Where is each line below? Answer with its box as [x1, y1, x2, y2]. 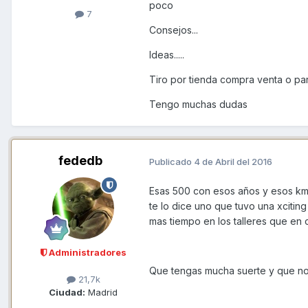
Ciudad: [49, 287, 85, 298]
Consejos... [149, 24, 198, 36]
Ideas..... [149, 49, 184, 61]
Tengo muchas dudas [149, 98, 247, 111]
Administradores [46, 247, 126, 258]
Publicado [149, 155, 194, 167]
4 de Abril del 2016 [194, 155, 272, 167]
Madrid [85, 287, 118, 298]
